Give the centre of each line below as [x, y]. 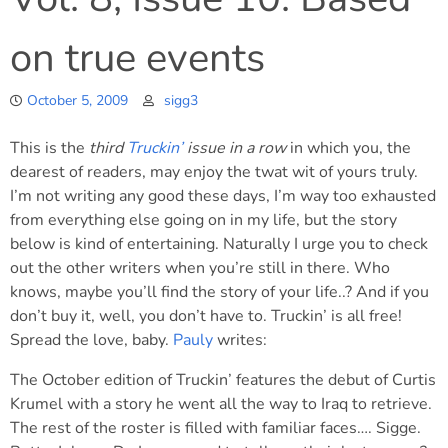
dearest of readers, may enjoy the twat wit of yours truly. [214, 172]
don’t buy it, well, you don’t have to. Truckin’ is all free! [206, 316]
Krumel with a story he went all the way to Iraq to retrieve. [221, 404]
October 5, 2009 [77, 100]
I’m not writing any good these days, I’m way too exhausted [223, 196]
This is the [49, 148]
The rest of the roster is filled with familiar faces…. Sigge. [215, 428]
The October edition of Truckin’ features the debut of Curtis [223, 380]
